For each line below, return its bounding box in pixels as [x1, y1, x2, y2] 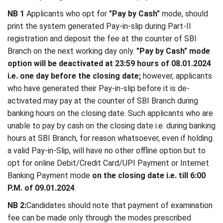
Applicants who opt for [24, 9, 109, 18]
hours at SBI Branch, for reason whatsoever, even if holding [7, 133, 213, 143]
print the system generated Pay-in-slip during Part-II [7, 21, 191, 31]
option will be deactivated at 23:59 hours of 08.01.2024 [7, 59, 211, 68]
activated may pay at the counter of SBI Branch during [7, 96, 198, 106]
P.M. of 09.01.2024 [7, 183, 75, 193]
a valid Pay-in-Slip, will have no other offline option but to [7, 146, 206, 155]
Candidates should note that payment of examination [26, 201, 213, 210]
